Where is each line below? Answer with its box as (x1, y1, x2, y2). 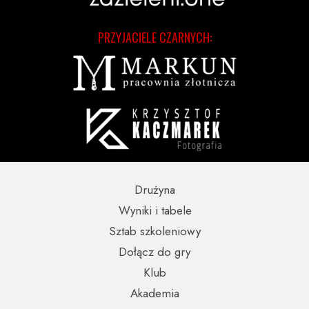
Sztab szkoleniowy (108, 223, 201, 239)
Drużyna (134, 181, 175, 198)
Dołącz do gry (119, 243, 190, 260)
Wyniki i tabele (119, 202, 192, 219)
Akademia (130, 285, 179, 301)
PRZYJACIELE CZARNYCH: (97, 28, 212, 46)
